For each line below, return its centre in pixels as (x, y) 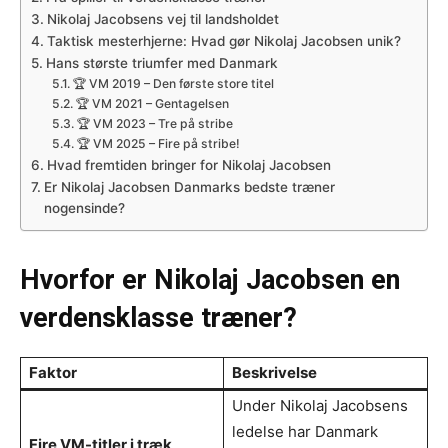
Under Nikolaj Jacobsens (320, 405)
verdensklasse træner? (158, 317)
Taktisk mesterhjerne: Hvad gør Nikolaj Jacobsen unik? (223, 41)
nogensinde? (84, 208)
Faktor (53, 372)
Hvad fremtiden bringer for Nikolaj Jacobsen (188, 165)
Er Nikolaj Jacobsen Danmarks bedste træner (189, 187)
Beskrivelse (274, 372)
